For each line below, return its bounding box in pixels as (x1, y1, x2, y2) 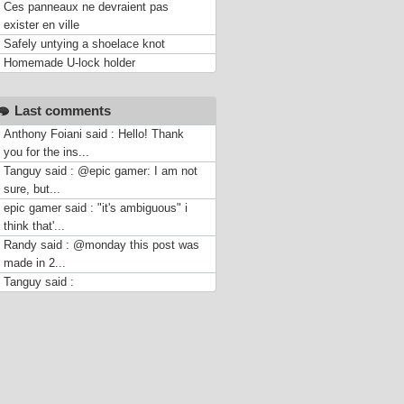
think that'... (3, 219, 65, 234)
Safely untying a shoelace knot (3, 36, 165, 50)
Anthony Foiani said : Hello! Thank (3, 127, 184, 142)
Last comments (14, 104, 111, 119)
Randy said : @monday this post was (3, 238, 199, 252)
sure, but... (3, 182, 60, 197)
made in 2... (3, 256, 66, 271)
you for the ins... (3, 145, 89, 160)
